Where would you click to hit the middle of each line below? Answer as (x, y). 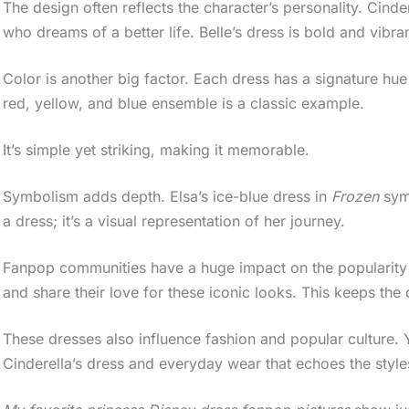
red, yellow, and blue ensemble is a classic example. (184, 103)
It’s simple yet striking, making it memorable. (157, 149)
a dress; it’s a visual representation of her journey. (174, 220)
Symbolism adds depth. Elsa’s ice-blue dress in (168, 196)
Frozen (356, 196)
